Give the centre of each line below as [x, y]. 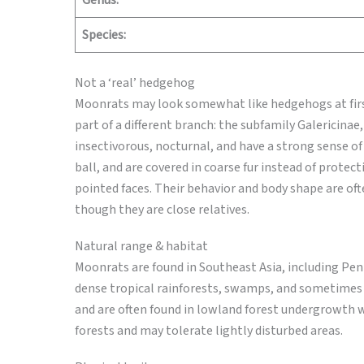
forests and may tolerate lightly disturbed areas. [209, 331]
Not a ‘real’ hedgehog [135, 83]
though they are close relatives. [162, 210]
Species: [104, 35]
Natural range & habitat [141, 247]
